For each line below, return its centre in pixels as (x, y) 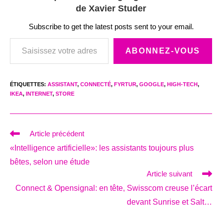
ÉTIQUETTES (27, 84)
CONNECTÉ (96, 84)
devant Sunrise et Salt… (169, 202)
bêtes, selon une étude (50, 162)
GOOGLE (152, 84)
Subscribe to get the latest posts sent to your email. (111, 26)
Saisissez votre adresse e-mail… (19, 37)
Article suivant (169, 173)
